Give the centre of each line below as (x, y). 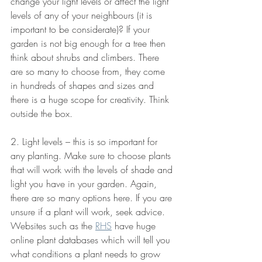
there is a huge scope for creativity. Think (91, 100)
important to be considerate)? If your (82, 30)
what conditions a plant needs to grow (87, 254)
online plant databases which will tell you (92, 240)
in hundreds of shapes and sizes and (84, 86)
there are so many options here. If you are (93, 198)
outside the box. (42, 114)
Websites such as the (53, 226)
